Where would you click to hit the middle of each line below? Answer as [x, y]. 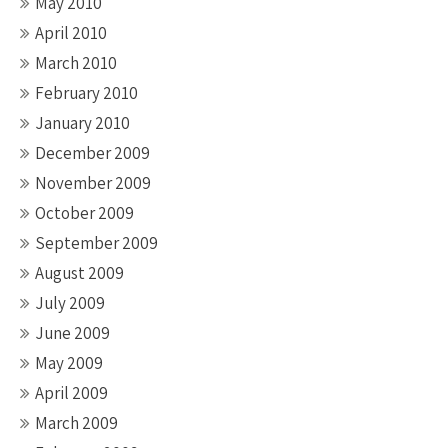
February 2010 [86, 93]
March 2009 [76, 423]
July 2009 [70, 303]
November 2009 [93, 183]
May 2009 [69, 363]
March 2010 [76, 63]
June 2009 [72, 333]
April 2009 [71, 393]
